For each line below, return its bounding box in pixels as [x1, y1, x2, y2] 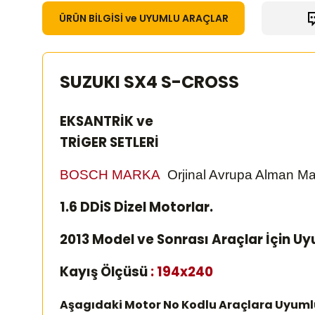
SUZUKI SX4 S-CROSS [60, 70, 239, 94]
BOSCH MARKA [60, 167, 167, 182]
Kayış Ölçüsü [60, 262, 150, 281]
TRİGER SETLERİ [60, 133, 159, 152]
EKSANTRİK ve [60, 112, 153, 131]
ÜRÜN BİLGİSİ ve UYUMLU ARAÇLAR [58, 11, 229, 25]
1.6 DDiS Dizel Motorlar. [60, 198, 216, 217]
